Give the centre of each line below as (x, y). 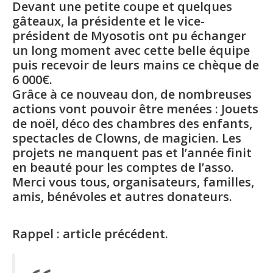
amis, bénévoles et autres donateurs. (122, 196)
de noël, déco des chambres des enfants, (132, 123)
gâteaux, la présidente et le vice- (108, 21)
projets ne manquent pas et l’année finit (132, 152)
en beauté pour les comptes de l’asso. (123, 167)
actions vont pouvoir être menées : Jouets (135, 108)
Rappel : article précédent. (90, 233)
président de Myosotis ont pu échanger (129, 35)
